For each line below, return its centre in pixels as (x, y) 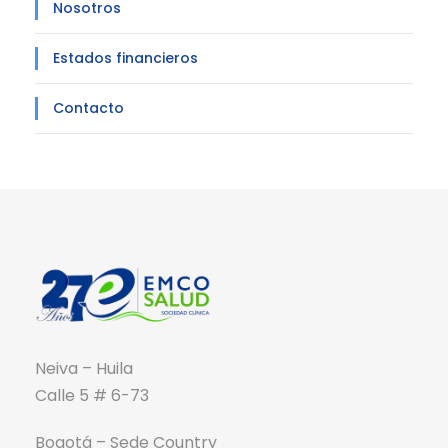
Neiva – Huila (84, 369)
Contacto (88, 108)
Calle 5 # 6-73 (92, 396)
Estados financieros (125, 58)
